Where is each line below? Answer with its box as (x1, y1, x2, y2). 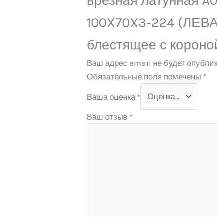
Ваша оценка (87, 92, 138, 102)
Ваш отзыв (87, 112, 130, 122)
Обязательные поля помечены (87, 71, 203, 81)
